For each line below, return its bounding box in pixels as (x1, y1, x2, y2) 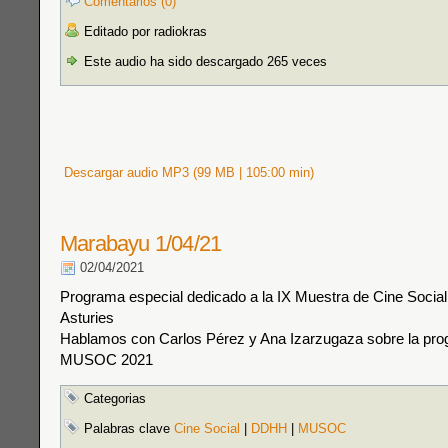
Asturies (60, 309, 114, 326)
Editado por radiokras (80, 24, 207, 39)
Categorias (80, 391, 146, 406)
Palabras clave (80, 421, 174, 436)
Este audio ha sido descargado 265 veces (80, 54, 327, 69)
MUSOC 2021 (60, 351, 153, 368)
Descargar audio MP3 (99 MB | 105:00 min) (60, 165, 314, 180)
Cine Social (174, 421, 240, 436)
